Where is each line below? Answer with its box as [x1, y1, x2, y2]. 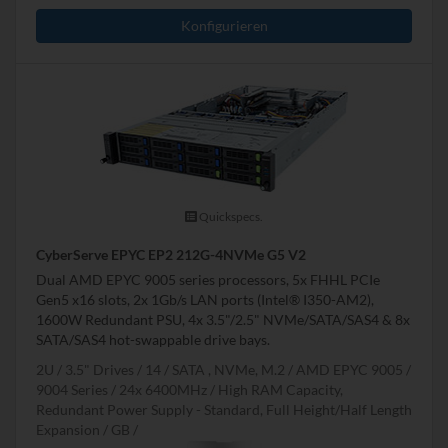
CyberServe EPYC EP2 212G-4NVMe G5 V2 [36, 245, 306, 263]
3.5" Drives [65, 360, 134, 378]
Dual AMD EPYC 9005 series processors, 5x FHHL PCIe [36, 270, 380, 288]
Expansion [36, 420, 103, 438]
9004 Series [36, 380, 108, 398]
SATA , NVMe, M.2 [172, 360, 285, 378]
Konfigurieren [180, 17, 268, 35]
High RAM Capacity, [218, 380, 343, 398]
